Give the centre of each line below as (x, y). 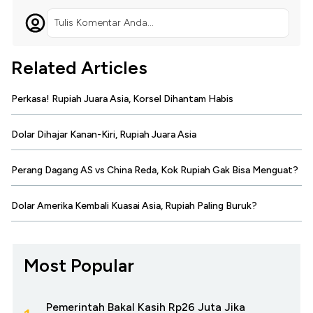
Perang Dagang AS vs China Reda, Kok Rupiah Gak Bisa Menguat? (155, 170)
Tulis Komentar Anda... (104, 23)
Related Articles (79, 68)
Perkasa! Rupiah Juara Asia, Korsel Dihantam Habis (122, 99)
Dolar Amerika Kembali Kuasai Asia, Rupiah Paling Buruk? (134, 206)
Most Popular (79, 266)
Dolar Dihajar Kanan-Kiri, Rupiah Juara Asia (104, 135)
